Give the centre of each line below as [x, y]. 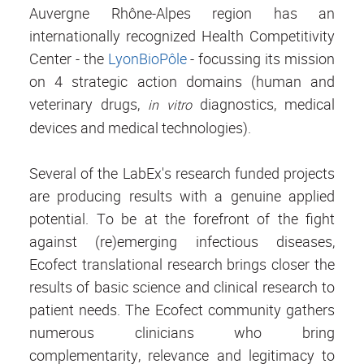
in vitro [170, 105]
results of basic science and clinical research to [182, 287]
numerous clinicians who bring [182, 333]
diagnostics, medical [263, 104]
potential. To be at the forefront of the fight [182, 219]
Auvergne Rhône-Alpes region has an [182, 13]
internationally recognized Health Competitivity [182, 36]
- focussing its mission [261, 59]
